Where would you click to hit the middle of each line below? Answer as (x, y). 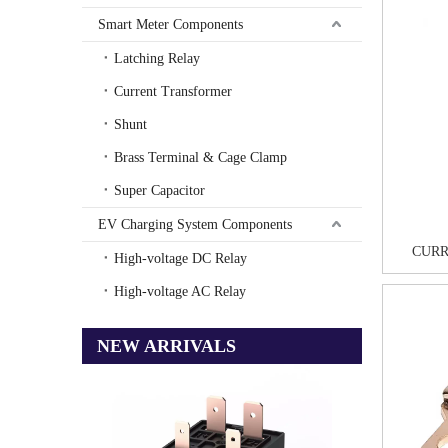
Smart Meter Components (170, 24)
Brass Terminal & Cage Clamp (200, 157)
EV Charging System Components (195, 224)
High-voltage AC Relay (180, 291)
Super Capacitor (159, 190)
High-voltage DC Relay (180, 258)
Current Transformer (173, 91)
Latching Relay (157, 58)
